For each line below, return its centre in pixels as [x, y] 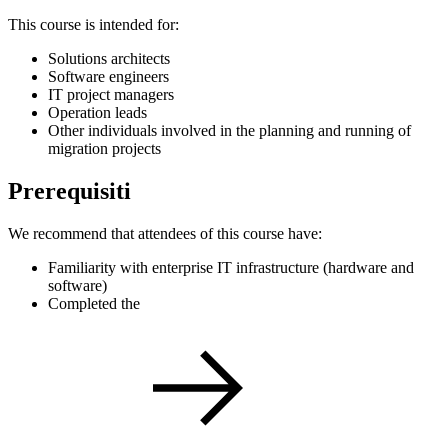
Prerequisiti [69, 191]
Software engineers [108, 77]
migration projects [104, 149]
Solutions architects [109, 59]
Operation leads [97, 113]
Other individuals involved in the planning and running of [229, 131]
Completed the [94, 304]
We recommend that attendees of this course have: [165, 234]
